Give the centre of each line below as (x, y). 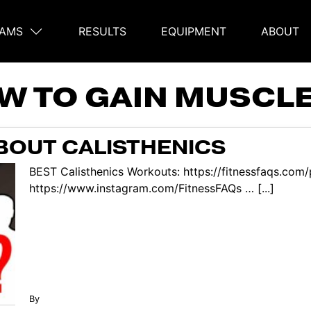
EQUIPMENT (194, 31)
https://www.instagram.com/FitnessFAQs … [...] (151, 188)
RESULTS (102, 31)
